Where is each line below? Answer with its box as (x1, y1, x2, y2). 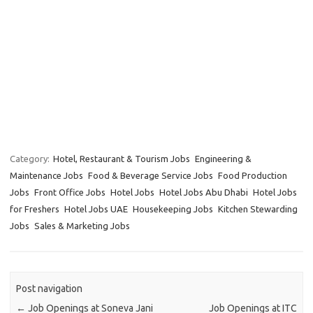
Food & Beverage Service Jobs (88, 170, 213, 181)
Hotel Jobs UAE (64, 204, 128, 214)
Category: (10, 154, 52, 164)
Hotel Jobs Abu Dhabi (159, 187, 248, 198)
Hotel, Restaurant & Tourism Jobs (53, 154, 190, 164)
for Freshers (10, 204, 59, 214)
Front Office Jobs (34, 187, 105, 198)
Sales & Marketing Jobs (34, 221, 130, 231)
